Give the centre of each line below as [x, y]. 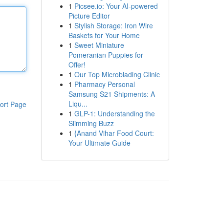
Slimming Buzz [91, 123]
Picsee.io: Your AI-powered [116, 6]
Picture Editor [89, 16]
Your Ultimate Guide [99, 143]
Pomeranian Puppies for [106, 55]
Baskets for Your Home [104, 35]
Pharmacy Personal [104, 84]
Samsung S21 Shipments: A [111, 94]
